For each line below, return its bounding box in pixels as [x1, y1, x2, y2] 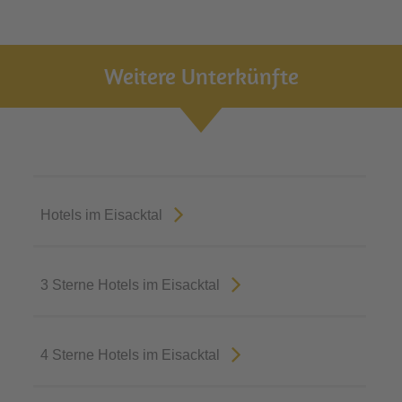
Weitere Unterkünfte [103, 61, 299, 90]
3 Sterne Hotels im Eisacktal [40, 276, 221, 293]
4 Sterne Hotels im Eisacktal [40, 346, 221, 363]
